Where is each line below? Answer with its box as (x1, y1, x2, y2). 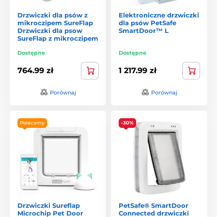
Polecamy (20, 119, 45, 126)
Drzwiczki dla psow (17, 26, 82, 34)
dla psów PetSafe (119, 18, 176, 27)
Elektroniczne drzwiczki (119, 11, 199, 19)
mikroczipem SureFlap (17, 18, 93, 27)
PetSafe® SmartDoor (119, 201, 188, 209)
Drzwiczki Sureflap (17, 201, 80, 209)
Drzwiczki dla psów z (17, 11, 88, 19)
